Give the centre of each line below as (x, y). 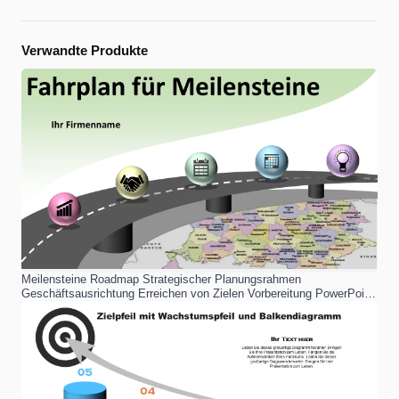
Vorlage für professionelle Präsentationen (127, 307)
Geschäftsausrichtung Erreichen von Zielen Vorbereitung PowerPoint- (199, 293)
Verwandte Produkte (85, 50)
